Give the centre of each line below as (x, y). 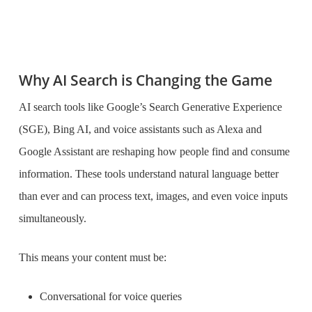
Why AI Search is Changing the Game (145, 80)
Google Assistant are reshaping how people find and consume (154, 151)
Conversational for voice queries (110, 296)
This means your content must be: (92, 257)
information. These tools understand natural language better (148, 174)
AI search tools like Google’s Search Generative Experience (150, 107)
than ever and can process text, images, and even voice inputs (153, 196)
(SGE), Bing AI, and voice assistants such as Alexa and (140, 129)
